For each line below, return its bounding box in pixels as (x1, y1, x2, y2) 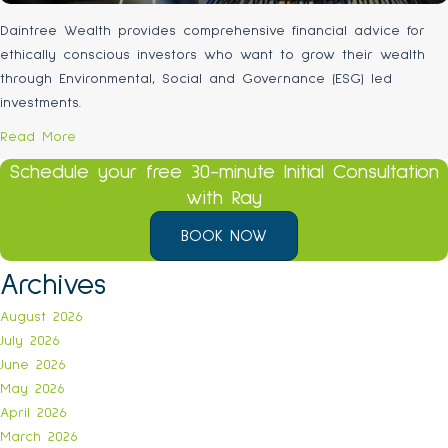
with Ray (186, 188, 262, 209)
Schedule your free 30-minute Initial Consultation (9, 162, 439, 183)
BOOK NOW (181, 228, 267, 245)
